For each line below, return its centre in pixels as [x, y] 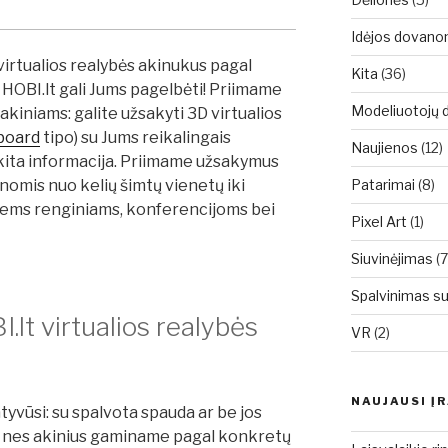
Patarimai [382, 184]
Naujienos [384, 147]
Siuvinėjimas [391, 258]
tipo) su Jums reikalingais [135, 138]
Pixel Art [378, 221]
